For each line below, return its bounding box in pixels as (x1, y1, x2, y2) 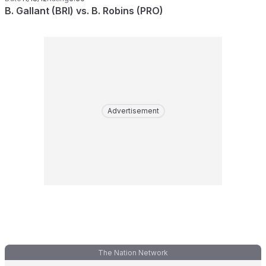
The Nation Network (98, 248, 168, 257)
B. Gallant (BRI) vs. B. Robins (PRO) (5, 5, 163, 17)
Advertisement (107, 106, 159, 115)
